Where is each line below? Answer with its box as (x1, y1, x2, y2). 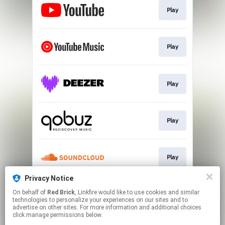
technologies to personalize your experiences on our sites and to (13, 196, 188, 203)
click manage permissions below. (13, 211, 102, 218)
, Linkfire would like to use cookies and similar (75, 189, 98, 196)
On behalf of (13, 189, 47, 196)
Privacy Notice (25, 174, 73, 182)
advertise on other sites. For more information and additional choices (13, 204, 201, 211)
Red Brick (47, 189, 75, 196)
